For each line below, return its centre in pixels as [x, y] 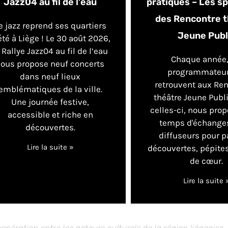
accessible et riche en [50, 115]
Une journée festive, [50, 102]
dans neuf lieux [50, 77]
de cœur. [207, 161]
